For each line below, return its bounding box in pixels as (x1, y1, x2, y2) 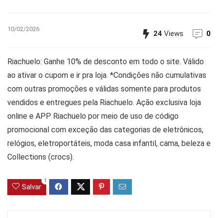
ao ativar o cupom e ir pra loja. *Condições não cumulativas (7, 70, 206, 80)
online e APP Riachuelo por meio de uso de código (7, 111, 179, 121)
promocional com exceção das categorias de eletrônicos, (7, 125, 203, 134)
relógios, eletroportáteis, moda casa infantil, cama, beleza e (7, 138, 211, 148)
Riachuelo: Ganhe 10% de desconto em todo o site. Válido (7, 56, 204, 66)
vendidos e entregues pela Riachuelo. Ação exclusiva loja (7, 97, 201, 107)
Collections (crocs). (7, 152, 74, 162)
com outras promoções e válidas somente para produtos (7, 84, 201, 93)
